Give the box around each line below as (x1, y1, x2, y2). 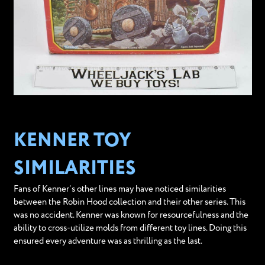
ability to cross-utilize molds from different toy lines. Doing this (13, 223, 247, 232)
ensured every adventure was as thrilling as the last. (13, 236, 202, 245)
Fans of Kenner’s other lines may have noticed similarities (13, 184, 226, 193)
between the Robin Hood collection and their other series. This (13, 197, 245, 206)
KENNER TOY (13, 131, 131, 150)
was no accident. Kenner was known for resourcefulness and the (13, 210, 248, 219)
